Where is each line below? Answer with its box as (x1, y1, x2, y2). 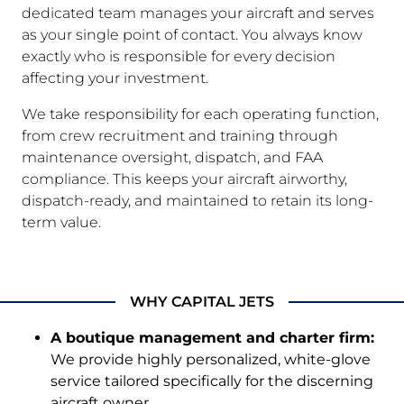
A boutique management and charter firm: (50, 328, 374, 346)
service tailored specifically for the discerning (50, 372, 373, 390)
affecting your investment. (22, 69, 208, 87)
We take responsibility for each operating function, (22, 105, 379, 123)
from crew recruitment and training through (22, 126, 338, 144)
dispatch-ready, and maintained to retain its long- (22, 191, 373, 209)
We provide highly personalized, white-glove (50, 350, 371, 368)
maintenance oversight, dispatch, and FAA (22, 148, 323, 166)
